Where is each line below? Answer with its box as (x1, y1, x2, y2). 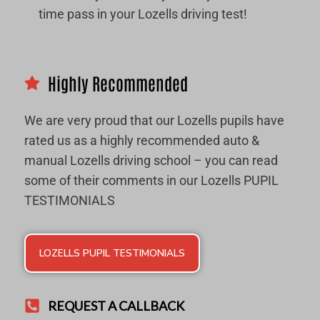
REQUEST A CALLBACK (47, 297, 184, 314)
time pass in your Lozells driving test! (39, 6, 247, 21)
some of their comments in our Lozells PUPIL (24, 173, 279, 189)
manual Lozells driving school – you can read (24, 153, 278, 169)
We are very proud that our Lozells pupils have (24, 113, 284, 129)
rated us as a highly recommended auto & (24, 133, 259, 149)
